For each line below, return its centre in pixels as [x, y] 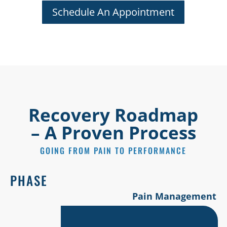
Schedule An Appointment [113, 12]
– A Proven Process [113, 133]
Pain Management [174, 196]
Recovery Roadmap [113, 115]
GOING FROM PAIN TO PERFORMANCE [113, 150]
